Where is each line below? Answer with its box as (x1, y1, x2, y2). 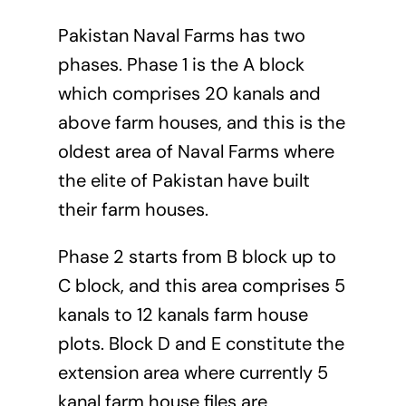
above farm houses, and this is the (57, 111, 345, 135)
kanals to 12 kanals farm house (57, 303, 308, 327)
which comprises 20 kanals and (57, 82, 321, 106)
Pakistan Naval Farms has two (57, 24, 305, 48)
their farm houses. (57, 198, 208, 222)
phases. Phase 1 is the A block (57, 53, 304, 77)
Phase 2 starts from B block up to (57, 245, 336, 269)
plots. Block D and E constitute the (57, 332, 344, 356)
